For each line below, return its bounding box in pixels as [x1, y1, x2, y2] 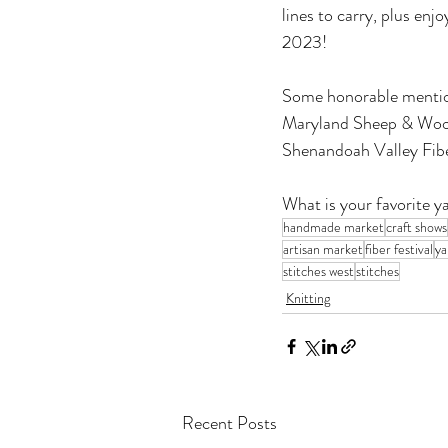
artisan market [283, 238, 363, 259]
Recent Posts [182, 409, 277, 436]
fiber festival [365, 238, 433, 259]
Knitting [286, 287, 330, 308]
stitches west [283, 260, 354, 281]
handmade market [283, 216, 384, 237]
